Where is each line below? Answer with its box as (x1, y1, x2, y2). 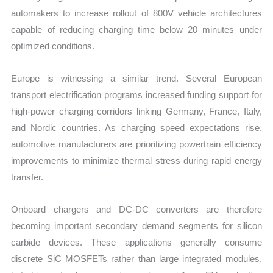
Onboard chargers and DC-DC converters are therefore (11, 204, 262, 215)
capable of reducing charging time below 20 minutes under (11, 24, 262, 35)
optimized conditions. (11, 40, 95, 51)
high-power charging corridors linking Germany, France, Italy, (11, 106, 262, 117)
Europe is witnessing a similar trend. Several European (11, 73, 262, 84)
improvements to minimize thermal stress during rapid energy (11, 155, 262, 166)
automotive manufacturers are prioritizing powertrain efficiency (11, 139, 262, 150)
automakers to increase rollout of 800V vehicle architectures (11, 7, 262, 18)
